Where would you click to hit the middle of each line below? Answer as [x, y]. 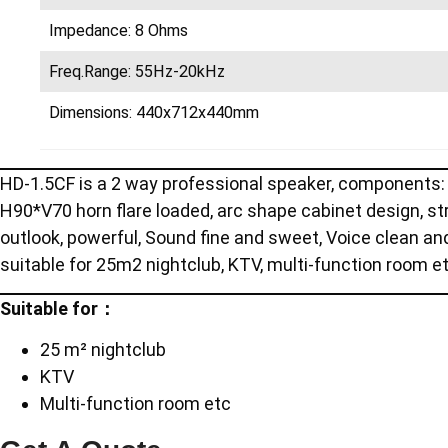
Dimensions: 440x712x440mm [154, 113]
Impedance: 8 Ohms [119, 31]
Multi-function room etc [135, 403]
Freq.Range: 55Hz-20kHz [137, 72]
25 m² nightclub [103, 349]
